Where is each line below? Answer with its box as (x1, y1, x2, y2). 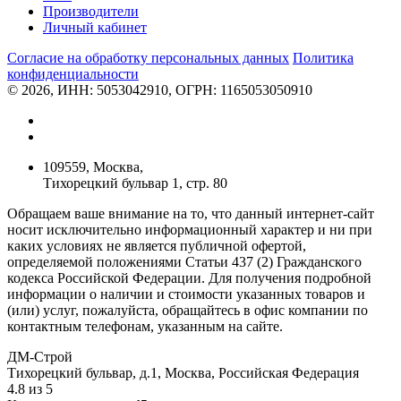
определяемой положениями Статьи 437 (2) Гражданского (7, 253, 362, 269)
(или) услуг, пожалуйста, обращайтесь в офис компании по (7, 302, 368, 318)
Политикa (293, 49, 354, 65)
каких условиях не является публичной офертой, (7, 237, 306, 253)
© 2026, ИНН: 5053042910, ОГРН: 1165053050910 (7, 81, 312, 98)
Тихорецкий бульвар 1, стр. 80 (43, 175, 227, 191)
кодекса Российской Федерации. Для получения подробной (7, 269, 371, 286)
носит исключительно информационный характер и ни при (7, 221, 372, 237)
